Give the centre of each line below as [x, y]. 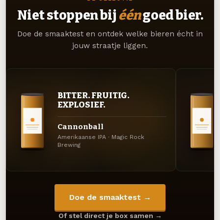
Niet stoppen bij [68, 15]
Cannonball [80, 126]
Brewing [69, 145]
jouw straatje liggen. [110, 46]
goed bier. [172, 15]
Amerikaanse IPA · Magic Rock [101, 137]
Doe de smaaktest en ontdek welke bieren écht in [110, 34]
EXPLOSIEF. [81, 105]
